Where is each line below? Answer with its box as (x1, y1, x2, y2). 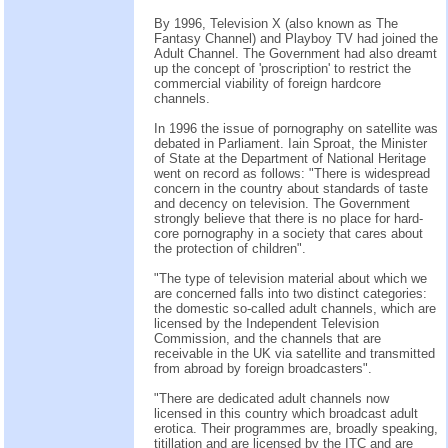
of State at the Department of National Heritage (154, 150, 426, 166)
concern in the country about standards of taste (154, 180, 428, 196)
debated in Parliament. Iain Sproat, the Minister (154, 135, 427, 151)
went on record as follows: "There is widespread (154, 165, 430, 181)
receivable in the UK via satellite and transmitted (154, 345, 435, 361)
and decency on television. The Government (154, 195, 410, 211)
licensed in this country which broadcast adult (154, 405, 418, 421)
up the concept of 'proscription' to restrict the (154, 60, 411, 76)
